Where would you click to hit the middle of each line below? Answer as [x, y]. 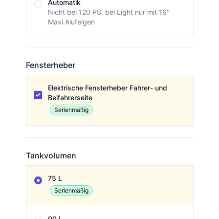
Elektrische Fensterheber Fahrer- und [107, 88]
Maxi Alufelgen [71, 22]
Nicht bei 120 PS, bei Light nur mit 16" [109, 12]
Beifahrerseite [70, 98]
